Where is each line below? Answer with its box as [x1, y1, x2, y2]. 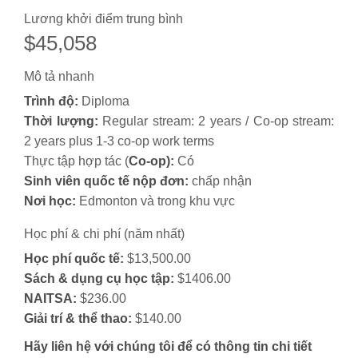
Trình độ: [24, 94, 78, 109]
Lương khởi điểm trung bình [24, 12, 183, 26]
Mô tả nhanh [24, 70, 94, 84]
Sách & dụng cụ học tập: [24, 272, 174, 286]
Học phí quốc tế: [24, 252, 124, 266]
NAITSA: [24, 292, 77, 306]
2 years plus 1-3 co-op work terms [24, 134, 214, 149]
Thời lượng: [24, 114, 98, 129]
